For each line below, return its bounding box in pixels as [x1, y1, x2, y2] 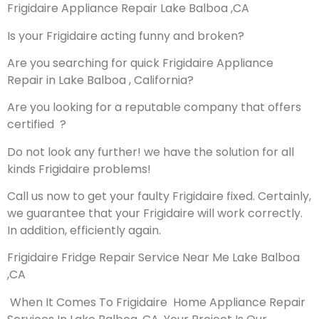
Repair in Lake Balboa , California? [7, 71, 194, 88]
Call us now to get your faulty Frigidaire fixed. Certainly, [7, 188, 311, 205]
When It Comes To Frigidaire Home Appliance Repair [10, 293, 305, 310]
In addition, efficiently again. [7, 222, 161, 239]
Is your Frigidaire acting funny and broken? [7, 27, 244, 44]
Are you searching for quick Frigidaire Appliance [7, 54, 273, 71]
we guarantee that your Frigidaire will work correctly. [7, 205, 303, 222]
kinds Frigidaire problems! [7, 160, 151, 177]
